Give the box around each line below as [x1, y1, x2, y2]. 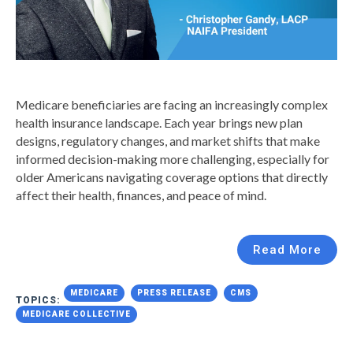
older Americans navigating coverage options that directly [16, 169, 328, 184]
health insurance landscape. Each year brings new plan [16, 114, 303, 130]
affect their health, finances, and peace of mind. [16, 187, 266, 203]
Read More [253, 242, 321, 257]
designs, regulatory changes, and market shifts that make [16, 132, 320, 148]
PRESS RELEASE [137, 288, 211, 297]
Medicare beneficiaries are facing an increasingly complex [16, 96, 328, 112]
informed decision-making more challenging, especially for [16, 150, 329, 166]
